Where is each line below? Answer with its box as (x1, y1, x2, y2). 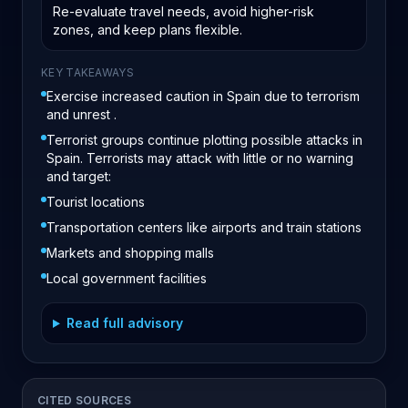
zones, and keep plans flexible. (53, 22, 242, 37)
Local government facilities (46, 270, 207, 286)
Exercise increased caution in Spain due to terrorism (46, 88, 360, 104)
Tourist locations (46, 194, 145, 209)
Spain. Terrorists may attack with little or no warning (46, 150, 353, 166)
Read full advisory (66, 315, 183, 331)
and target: (46, 168, 111, 184)
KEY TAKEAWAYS (41, 66, 134, 79)
